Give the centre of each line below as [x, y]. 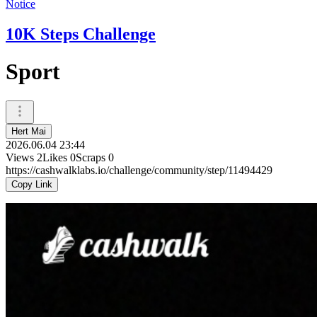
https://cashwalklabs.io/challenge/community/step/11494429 [139, 170]
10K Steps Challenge [81, 34]
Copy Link [32, 184]
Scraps [91, 157]
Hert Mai [29, 131]
